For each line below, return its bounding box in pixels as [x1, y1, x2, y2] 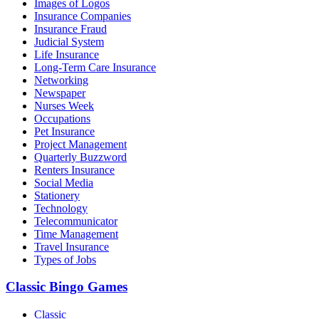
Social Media [34, 176, 93, 189]
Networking [34, 73, 88, 86]
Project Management [34, 137, 127, 150]
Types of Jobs [34, 253, 96, 266]
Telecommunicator [34, 214, 117, 227]
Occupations [34, 112, 90, 125]
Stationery [34, 189, 80, 202]
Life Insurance [34, 48, 99, 61]
